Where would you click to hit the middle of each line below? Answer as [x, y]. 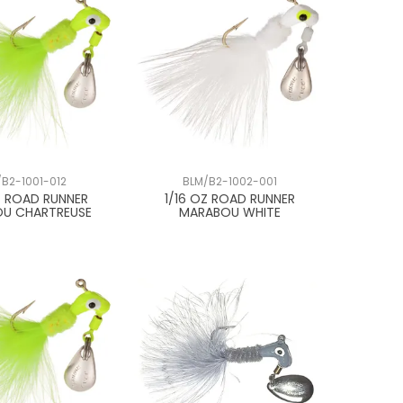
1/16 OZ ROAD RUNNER [229, 198]
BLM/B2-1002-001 [229, 181]
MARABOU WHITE [229, 212]
